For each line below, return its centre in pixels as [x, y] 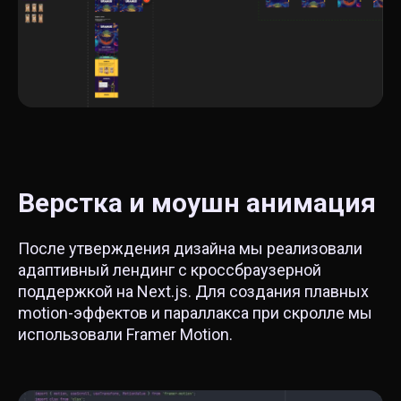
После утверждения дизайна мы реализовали [190, 248]
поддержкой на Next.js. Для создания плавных [193, 291]
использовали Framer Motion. [125, 334]
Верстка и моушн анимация [197, 202]
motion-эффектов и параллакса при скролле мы [195, 312]
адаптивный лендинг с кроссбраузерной [170, 269]
